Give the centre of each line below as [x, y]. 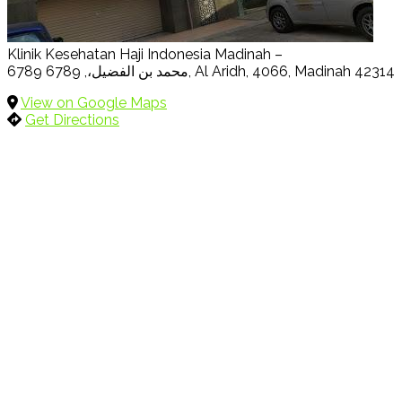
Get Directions [72, 119]
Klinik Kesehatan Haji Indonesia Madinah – [145, 54]
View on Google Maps [94, 102]
